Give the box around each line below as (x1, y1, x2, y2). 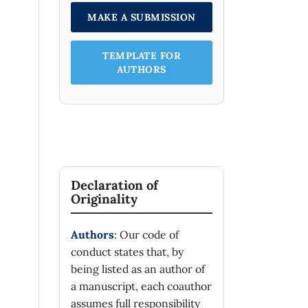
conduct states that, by (71, 245, 184, 259)
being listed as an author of (71, 262, 205, 276)
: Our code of (114, 228, 179, 242)
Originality (71, 190, 137, 207)
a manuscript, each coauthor (71, 279, 212, 294)
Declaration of (71, 176, 158, 193)
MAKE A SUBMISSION (87, 10, 196, 23)
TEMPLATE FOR (102, 49, 181, 62)
